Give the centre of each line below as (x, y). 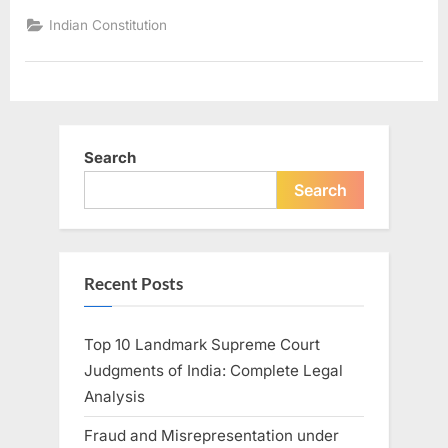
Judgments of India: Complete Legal (213, 371)
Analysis (114, 397)
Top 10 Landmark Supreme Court (202, 345)
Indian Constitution (108, 25)
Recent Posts (133, 283)
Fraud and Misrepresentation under (211, 436)
